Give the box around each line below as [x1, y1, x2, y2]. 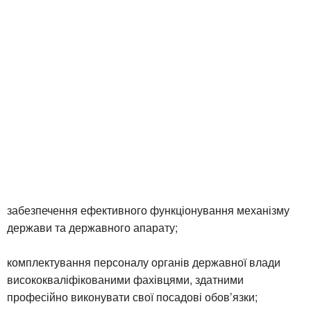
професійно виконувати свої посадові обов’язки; [7, 288, 258, 305]
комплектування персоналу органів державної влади [7, 253, 280, 270]
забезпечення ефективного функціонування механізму [7, 201, 289, 218]
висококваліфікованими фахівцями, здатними [7, 271, 244, 287]
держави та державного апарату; [7, 219, 178, 235]
